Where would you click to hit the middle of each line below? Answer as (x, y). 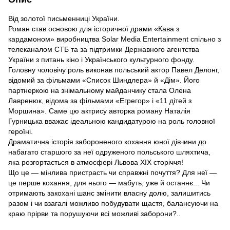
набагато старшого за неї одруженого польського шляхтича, (109, 152)
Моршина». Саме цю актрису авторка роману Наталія (99, 111)
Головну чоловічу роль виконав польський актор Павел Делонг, (114, 70)
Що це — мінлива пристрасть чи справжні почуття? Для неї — (112, 172)
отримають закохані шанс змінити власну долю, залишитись (109, 193)
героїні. (21, 131)
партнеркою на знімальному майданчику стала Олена (100, 90)
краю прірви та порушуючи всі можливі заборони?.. (94, 213)
